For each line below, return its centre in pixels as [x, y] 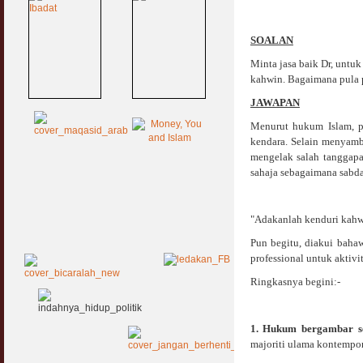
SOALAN [271, 40]
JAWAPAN [275, 102]
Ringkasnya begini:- [295, 282]
